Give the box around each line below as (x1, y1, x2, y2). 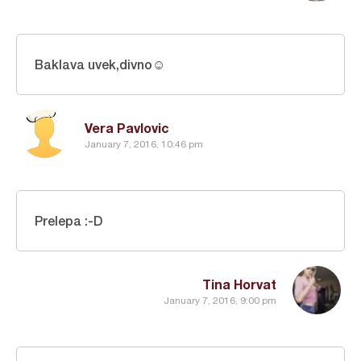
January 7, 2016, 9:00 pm (164, 294, 276, 306)
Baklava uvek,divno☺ (35, 56, 165, 73)
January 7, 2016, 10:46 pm (85, 138, 203, 150)
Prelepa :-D (35, 213, 102, 229)
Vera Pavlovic (85, 120, 169, 136)
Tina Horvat (202, 276, 276, 293)
